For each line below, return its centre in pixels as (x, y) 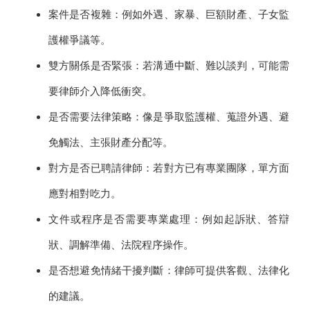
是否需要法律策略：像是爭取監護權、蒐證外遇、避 (169, 117)
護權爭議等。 (80, 40)
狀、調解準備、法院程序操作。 (121, 245)
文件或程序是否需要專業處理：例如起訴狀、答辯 (169, 219)
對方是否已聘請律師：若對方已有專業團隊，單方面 (169, 168)
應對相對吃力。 (85, 193)
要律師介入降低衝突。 (100, 91)
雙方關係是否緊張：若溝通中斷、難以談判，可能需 (169, 65)
